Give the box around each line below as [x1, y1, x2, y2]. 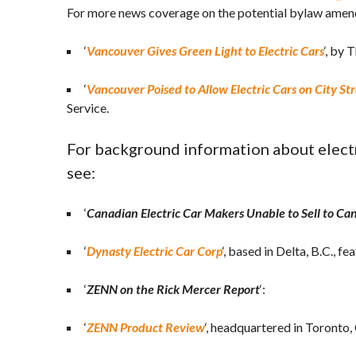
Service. [67, 100, 109, 115]
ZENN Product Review [87, 319, 205, 335]
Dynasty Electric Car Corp [87, 243, 222, 258]
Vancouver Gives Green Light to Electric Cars [87, 43, 324, 58]
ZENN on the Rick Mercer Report [87, 281, 260, 296]
